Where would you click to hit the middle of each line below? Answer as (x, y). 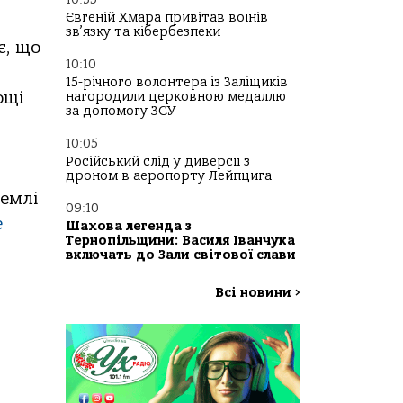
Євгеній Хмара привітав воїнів (167, 18)
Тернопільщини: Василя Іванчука (180, 241)
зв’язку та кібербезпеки (143, 32)
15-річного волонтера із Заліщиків (177, 83)
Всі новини (255, 293)
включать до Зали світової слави (181, 255)
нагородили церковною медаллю (176, 97)
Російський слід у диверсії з (158, 162)
